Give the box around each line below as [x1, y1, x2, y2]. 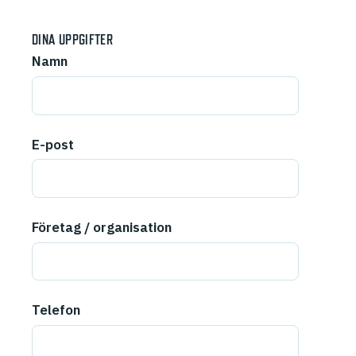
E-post [32, 135, 74, 153]
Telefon [32, 301, 80, 319]
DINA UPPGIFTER [32, 33, 114, 48]
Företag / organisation [32, 219, 172, 237]
